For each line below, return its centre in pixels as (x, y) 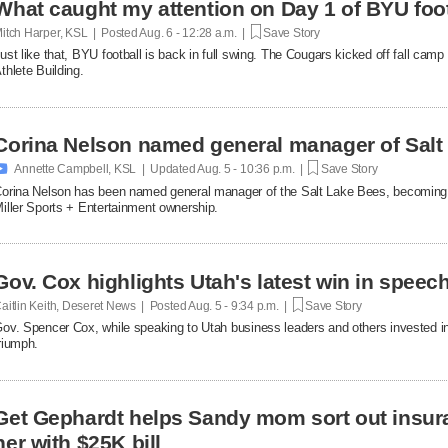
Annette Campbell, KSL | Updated (105, 168)
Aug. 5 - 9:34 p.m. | (239, 305)
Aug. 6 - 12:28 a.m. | (194, 32)
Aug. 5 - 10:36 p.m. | (252, 168)
